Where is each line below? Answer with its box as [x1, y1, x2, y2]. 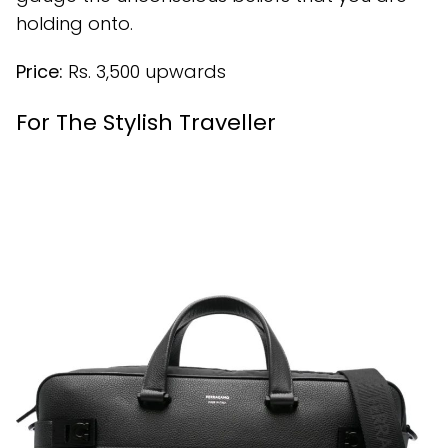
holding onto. [16, 11, 133, 37]
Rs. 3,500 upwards [63, 59, 226, 85]
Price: [16, 59, 63, 85]
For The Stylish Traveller [16, 107, 276, 139]
